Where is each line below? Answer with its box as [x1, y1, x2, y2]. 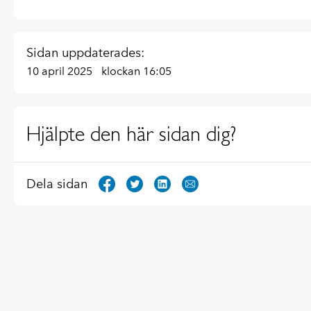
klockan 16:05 [101, 64, 171, 78]
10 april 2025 [26, 64, 95, 78]
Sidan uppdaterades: [26, 44, 144, 60]
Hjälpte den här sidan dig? [26, 121, 236, 146]
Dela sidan [26, 176, 87, 192]
